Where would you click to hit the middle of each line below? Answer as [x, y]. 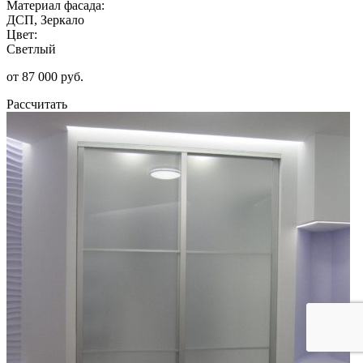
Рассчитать [37, 104]
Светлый [31, 49]
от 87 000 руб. [45, 76]
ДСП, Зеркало [45, 19]
